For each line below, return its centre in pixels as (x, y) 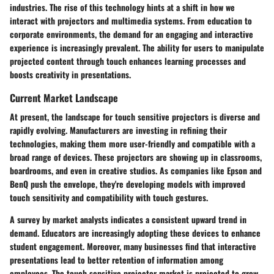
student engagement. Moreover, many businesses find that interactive (133, 246)
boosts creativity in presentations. (70, 74)
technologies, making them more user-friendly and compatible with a (132, 144)
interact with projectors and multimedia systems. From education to (131, 20)
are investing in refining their (173, 130)
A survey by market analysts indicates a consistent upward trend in (128, 220)
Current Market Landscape (64, 98)
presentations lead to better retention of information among (117, 260)
